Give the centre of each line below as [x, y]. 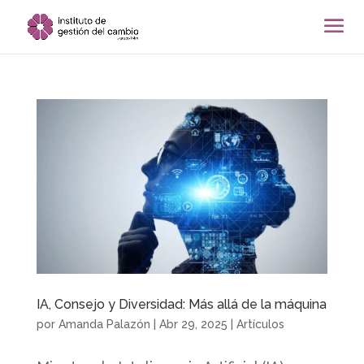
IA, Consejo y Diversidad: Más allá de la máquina [181, 305]
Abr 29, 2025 [193, 325]
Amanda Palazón [104, 325]
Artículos [260, 325]
